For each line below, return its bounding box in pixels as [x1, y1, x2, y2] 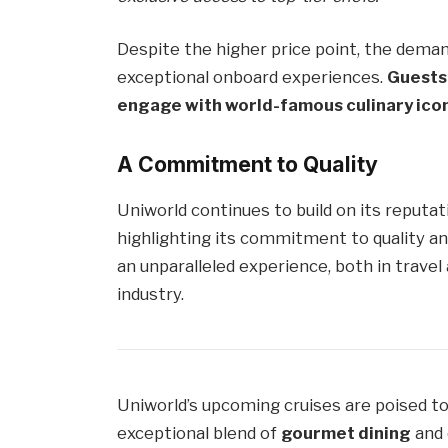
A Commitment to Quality [117, 151, 379, 178]
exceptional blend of [117, 423, 282, 444]
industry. [117, 284, 185, 305]
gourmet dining [281, 423, 412, 444]
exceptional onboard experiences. [117, 67, 388, 88]
